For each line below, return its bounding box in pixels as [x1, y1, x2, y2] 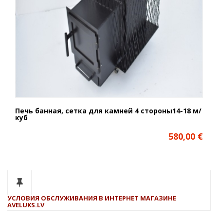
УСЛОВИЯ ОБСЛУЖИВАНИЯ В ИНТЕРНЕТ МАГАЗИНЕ [7, 193, 176, 202]
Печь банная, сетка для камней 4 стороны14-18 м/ [15, 106, 201, 115]
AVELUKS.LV [7, 200, 44, 209]
